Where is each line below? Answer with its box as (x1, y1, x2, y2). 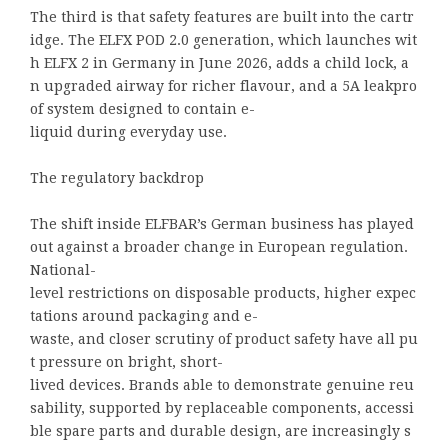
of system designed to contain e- (30, 100, 255, 117)
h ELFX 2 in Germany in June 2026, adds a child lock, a (30, 54, 409, 71)
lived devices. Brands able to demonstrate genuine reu (30, 376, 414, 393)
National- (30, 261, 96, 278)
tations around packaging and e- (30, 307, 258, 324)
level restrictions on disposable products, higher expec (30, 284, 416, 301)
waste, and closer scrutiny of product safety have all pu (30, 330, 418, 347)
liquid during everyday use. (30, 123, 227, 140)
